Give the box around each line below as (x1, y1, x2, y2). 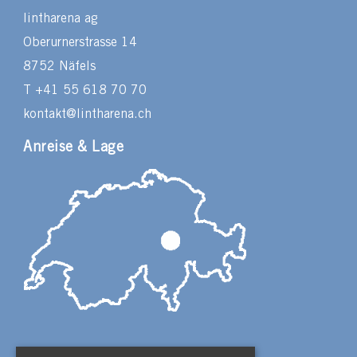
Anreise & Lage (23, 141, 124, 154)
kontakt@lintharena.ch (23, 108, 152, 120)
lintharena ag (23, 13, 98, 25)
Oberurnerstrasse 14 (23, 37, 138, 49)
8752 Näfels (23, 61, 96, 73)
